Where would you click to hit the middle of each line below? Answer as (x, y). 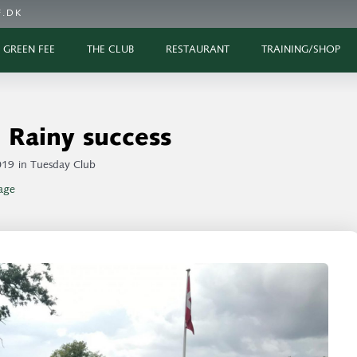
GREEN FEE (29, 50)
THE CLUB (110, 50)
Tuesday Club (63, 165)
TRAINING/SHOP (301, 50)
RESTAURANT (198, 50)
